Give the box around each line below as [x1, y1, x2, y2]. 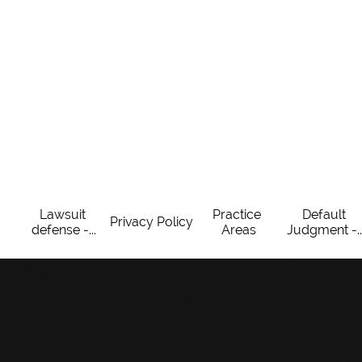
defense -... [32, 221, 96, 238]
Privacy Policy [109, 214, 193, 229]
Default [302, 206, 346, 222]
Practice [213, 206, 261, 222]
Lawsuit [39, 206, 86, 222]
